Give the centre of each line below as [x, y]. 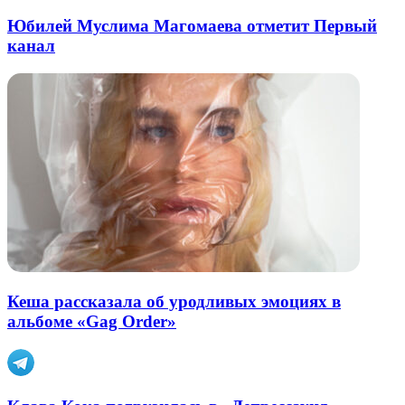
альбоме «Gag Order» [92, 322]
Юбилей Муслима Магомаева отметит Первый [192, 25]
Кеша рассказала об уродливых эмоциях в [174, 302]
